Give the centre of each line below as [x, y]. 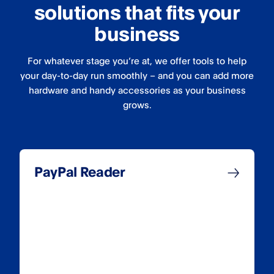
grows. [137, 105]
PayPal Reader [80, 172]
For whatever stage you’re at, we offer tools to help [137, 61]
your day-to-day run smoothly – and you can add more [137, 76]
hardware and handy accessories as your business [137, 91]
